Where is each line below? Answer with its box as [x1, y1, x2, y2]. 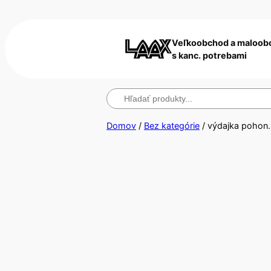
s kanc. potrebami [171, 50, 247, 60]
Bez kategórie [144, 120, 200, 131]
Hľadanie [106, 90, 142, 100]
